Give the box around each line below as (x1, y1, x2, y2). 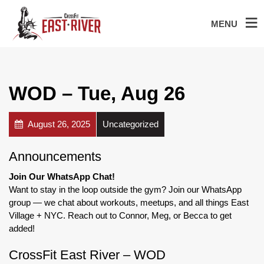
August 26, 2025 (26, 118, 90, 129)
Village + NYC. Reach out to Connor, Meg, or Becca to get (9, 210, 232, 220)
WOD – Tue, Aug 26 (9, 82, 185, 104)
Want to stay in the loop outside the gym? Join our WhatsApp (9, 184, 242, 194)
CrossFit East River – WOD (9, 247, 166, 262)
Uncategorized (103, 118, 159, 129)
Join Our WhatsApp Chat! (9, 171, 115, 181)
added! (9, 223, 35, 233)
